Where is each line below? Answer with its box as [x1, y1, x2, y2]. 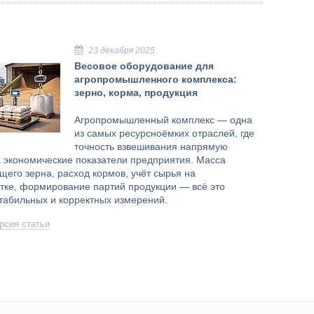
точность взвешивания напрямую [74, 140, 228, 152]
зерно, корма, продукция [74, 86, 198, 98]
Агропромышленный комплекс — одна [74, 114, 252, 125]
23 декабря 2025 [88, 45, 155, 55]
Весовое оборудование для [74, 60, 214, 71]
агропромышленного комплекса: [74, 73, 237, 85]
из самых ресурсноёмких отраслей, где [74, 127, 254, 139]
